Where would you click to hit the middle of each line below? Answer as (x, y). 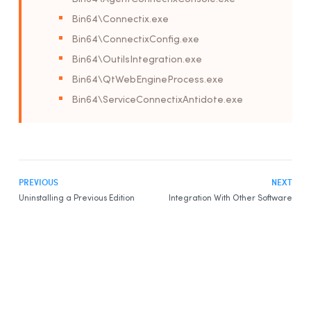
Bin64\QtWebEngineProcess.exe (148, 78)
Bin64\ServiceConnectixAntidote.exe (157, 99)
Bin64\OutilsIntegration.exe (137, 58)
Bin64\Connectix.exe (120, 18)
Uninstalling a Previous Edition (77, 197)
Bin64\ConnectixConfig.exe (135, 38)
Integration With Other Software (230, 197)
